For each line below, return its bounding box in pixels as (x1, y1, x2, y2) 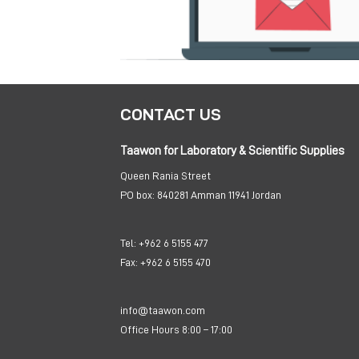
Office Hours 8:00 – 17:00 (119, 324, 232, 335)
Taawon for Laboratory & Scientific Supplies (119, 144, 345, 157)
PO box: (119, 189, 155, 200)
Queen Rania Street (119, 170, 211, 181)
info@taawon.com (119, 305, 205, 316)
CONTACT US (119, 105, 221, 123)
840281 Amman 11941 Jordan (156, 189, 281, 200)
